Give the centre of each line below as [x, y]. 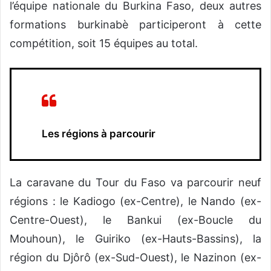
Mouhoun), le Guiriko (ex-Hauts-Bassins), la [135, 239]
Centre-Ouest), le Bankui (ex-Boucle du [135, 220]
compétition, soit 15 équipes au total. [104, 44]
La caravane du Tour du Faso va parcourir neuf [135, 183]
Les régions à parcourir [99, 134]
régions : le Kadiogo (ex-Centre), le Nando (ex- [135, 201]
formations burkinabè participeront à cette [135, 25]
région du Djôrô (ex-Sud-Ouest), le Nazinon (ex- [135, 258]
